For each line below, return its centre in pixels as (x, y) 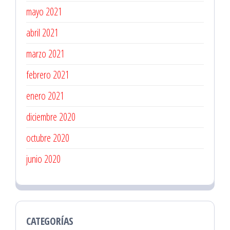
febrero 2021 (48, 75)
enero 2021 (45, 96)
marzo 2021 (45, 54)
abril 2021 (42, 33)
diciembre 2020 (51, 117)
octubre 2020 (48, 138)
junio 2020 (43, 159)
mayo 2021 (44, 12)
